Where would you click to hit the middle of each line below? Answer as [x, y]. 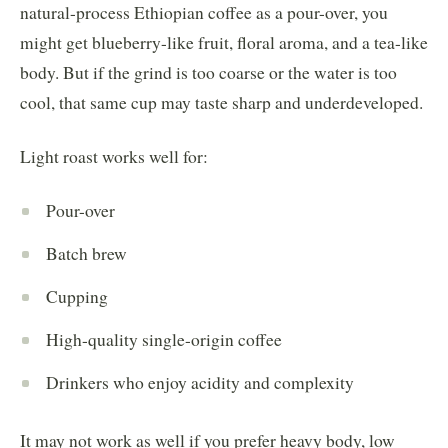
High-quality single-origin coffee [164, 339]
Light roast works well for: [114, 156]
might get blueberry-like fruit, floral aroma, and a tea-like [224, 42]
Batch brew [86, 253]
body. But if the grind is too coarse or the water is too [208, 72]
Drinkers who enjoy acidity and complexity [200, 382]
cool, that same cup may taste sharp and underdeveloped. [221, 102]
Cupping [77, 296]
